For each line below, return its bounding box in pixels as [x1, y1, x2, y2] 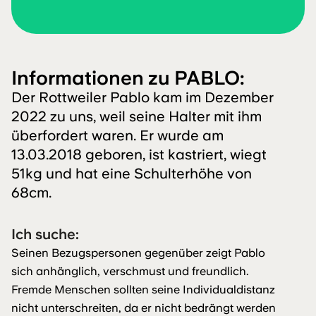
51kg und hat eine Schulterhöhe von [11, 165, 252, 183]
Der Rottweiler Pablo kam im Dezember [11, 89, 274, 107]
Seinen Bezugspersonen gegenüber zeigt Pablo [11, 246, 265, 260]
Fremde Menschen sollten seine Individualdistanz [11, 283, 275, 297]
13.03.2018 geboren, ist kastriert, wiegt [11, 146, 267, 164]
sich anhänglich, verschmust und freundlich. [11, 265, 249, 279]
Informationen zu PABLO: [11, 66, 245, 90]
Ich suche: [11, 226, 79, 243]
